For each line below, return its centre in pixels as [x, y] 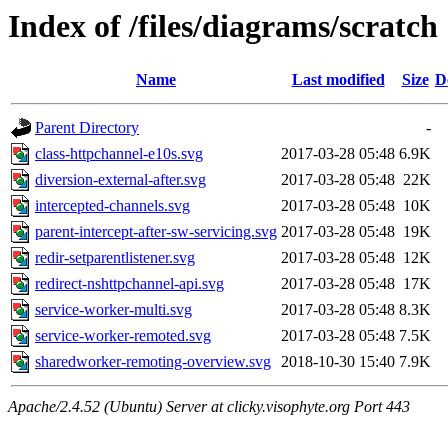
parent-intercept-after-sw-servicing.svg [156, 232]
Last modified [338, 80]
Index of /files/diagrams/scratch [223, 26]
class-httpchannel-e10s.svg [119, 154]
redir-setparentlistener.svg [115, 258]
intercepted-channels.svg [112, 206]
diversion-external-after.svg [120, 180]
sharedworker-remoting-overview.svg [153, 362]
